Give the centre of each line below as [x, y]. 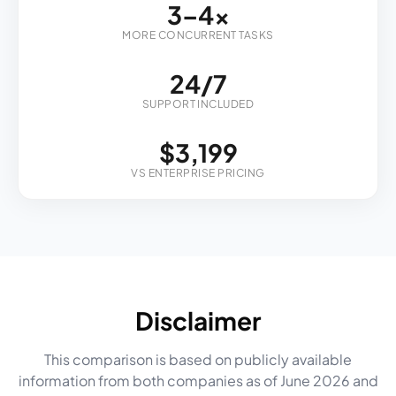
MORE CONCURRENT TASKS [198, 35]
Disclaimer [198, 320]
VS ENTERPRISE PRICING [198, 173]
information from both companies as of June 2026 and [198, 381]
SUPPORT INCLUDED [198, 104]
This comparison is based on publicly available [198, 359]
